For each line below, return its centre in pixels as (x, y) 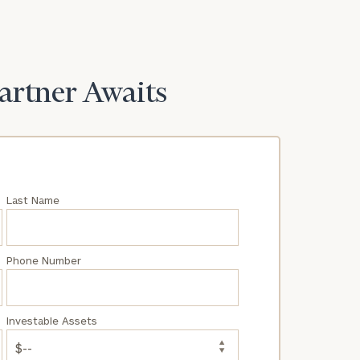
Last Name (33, 200)
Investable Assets (51, 320)
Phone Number (43, 260)
